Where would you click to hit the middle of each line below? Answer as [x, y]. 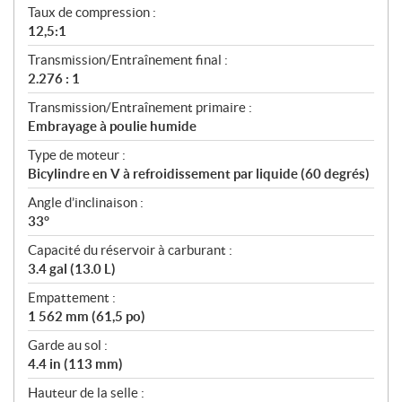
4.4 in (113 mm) [75, 363]
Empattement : [72, 297]
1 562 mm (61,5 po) [87, 316]
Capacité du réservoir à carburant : [130, 249]
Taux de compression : [92, 12]
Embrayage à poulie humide [112, 126]
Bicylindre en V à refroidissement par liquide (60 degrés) [199, 173]
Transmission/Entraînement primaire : [140, 107]
